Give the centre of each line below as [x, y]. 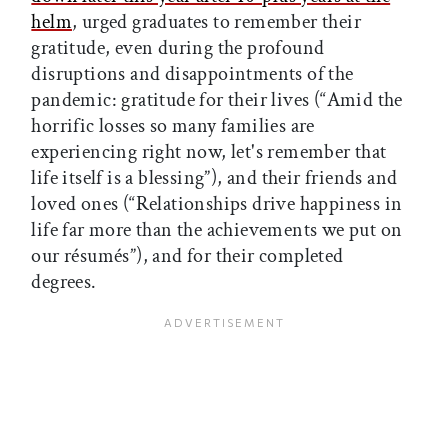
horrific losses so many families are [173, 126]
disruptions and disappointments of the [192, 74]
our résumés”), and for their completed [187, 256]
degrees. [66, 282]
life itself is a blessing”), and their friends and [214, 178]
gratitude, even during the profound [178, 48]
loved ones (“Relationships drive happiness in [217, 204]
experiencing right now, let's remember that [209, 152]
